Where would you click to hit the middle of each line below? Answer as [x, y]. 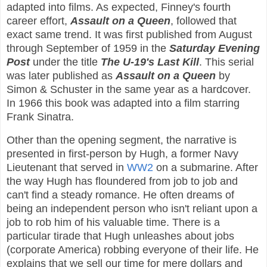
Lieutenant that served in [67, 167]
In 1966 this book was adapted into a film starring [123, 103]
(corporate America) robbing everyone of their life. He [133, 249]
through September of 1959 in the [88, 48]
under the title [65, 62]
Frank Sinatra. [40, 117]
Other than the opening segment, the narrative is [122, 140]
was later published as [61, 75]
